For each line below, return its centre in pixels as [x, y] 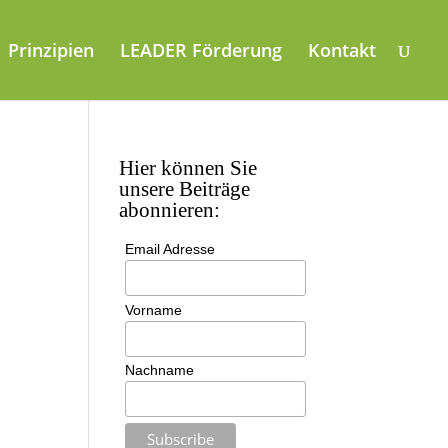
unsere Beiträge [185, 189]
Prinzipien [51, 50]
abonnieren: [170, 210]
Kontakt [342, 50]
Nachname [159, 370]
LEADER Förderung [201, 50]
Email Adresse [169, 249]
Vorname [153, 309]
